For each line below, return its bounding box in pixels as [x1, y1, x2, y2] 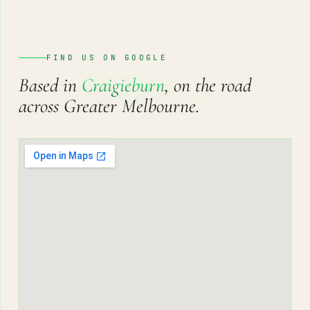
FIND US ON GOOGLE [46, 53, 167, 62]
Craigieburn [81, 73, 165, 97]
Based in [18, 73, 82, 97]
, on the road [164, 73, 251, 97]
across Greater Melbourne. [18, 94, 200, 118]
